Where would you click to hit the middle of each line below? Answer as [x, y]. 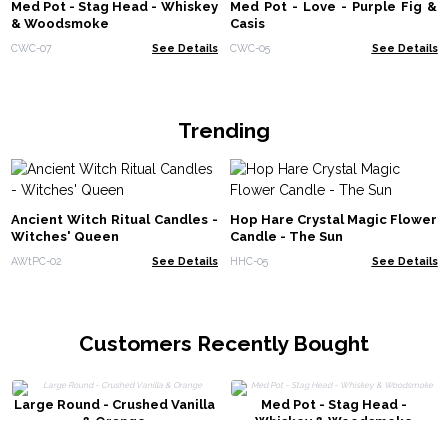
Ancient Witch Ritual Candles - [114, 220]
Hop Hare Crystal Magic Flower [333, 220]
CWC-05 [250, 47]
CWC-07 [31, 47]
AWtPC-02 [36, 260]
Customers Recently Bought [224, 343]
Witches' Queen [64, 237]
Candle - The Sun [286, 237]
